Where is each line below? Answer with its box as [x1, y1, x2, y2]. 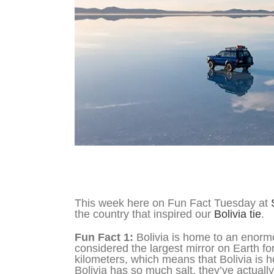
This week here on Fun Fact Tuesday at [75, 196, 271, 209]
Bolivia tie [214, 207, 261, 220]
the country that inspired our [75, 207, 214, 220]
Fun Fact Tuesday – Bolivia [75, 165, 207, 178]
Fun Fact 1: [75, 231, 133, 243]
